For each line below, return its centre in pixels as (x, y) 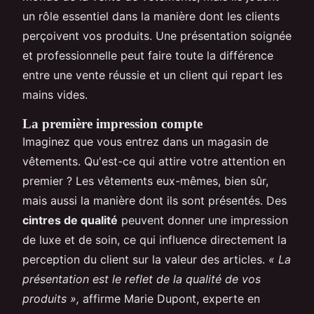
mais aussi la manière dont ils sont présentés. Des (155, 200)
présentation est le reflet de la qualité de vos (142, 279)
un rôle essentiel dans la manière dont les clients (151, 16)
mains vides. (55, 94)
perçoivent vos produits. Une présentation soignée (157, 35)
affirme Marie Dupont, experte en (170, 298)
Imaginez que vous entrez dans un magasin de (145, 141)
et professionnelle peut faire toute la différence (148, 55)
